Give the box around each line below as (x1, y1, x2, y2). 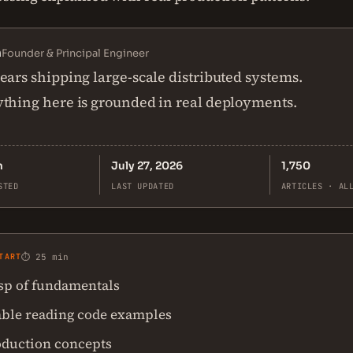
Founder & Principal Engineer (2, 46, 149, 60)
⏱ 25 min (21, 251, 69, 262)
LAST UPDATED (111, 180, 174, 191)
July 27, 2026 (111, 159, 184, 173)
